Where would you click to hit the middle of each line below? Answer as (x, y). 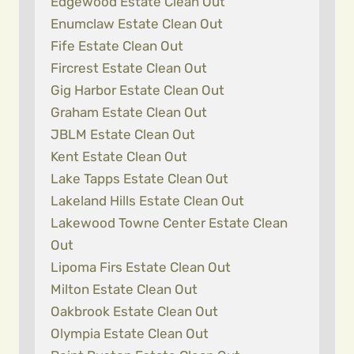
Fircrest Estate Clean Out (129, 68)
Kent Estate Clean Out (119, 156)
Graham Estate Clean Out (129, 112)
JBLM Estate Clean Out (123, 134)
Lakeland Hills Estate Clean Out (147, 201)
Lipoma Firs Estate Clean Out (141, 267)
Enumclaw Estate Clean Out (137, 24)
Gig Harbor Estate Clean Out (137, 90)
